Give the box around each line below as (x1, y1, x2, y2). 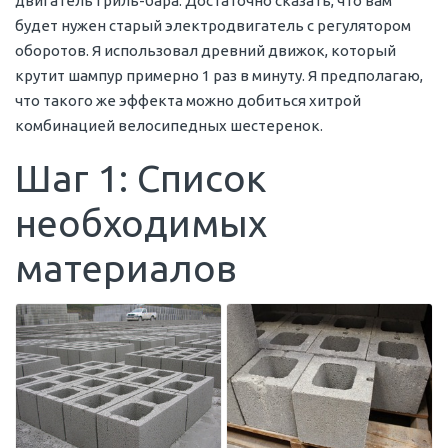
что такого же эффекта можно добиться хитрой (15, 91, 361, 109)
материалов (15, 246, 237, 289)
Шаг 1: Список (15, 156, 267, 199)
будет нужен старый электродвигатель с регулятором (15, 16, 411, 34)
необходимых (15, 201, 267, 244)
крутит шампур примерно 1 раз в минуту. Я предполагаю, (15, 66, 423, 84)
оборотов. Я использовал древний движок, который (15, 41, 396, 59)
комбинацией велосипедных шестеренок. (15, 116, 323, 134)
